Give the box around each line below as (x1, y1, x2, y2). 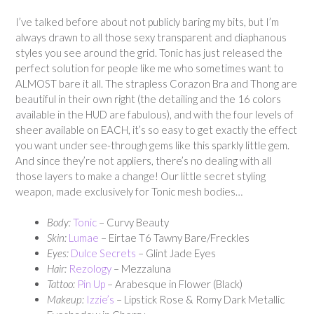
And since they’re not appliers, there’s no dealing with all (15, 153, 271, 167)
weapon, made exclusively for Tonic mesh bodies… (15, 184, 243, 198)
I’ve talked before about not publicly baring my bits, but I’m (15, 15, 279, 28)
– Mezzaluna (111, 262, 171, 275)
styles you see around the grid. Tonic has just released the (15, 46, 282, 59)
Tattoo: (47, 278, 77, 291)
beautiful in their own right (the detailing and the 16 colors (15, 92, 281, 105)
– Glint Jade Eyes (136, 247, 216, 260)
